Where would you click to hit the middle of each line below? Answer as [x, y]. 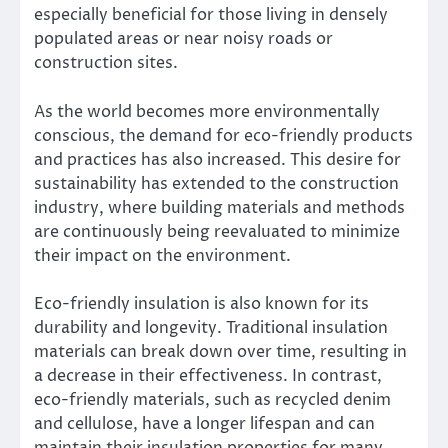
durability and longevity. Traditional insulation [211, 327]
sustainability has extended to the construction [216, 183]
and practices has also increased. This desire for [217, 159]
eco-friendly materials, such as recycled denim [212, 399]
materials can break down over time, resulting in [220, 351]
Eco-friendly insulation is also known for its [201, 303]
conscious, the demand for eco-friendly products [223, 135]
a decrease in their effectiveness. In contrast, [208, 375]
